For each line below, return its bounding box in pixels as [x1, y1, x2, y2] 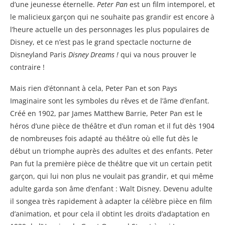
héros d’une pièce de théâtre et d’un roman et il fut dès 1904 [10, 121, 214, 131]
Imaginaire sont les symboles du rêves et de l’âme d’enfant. [10, 95, 209, 105]
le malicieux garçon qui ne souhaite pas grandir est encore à [10, 12, 214, 22]
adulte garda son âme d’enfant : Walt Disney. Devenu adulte [10, 183, 212, 193]
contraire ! [10, 62, 45, 72]
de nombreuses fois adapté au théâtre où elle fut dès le [10, 133, 198, 143]
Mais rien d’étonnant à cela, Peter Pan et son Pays [10, 83, 177, 93]
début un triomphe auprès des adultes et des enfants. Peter [10, 146, 213, 156]
